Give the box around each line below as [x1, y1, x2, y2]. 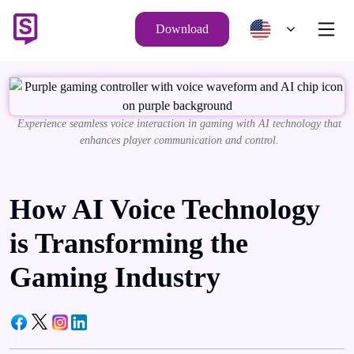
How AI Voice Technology [9, 194, 320, 225]
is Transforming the [9, 228, 248, 259]
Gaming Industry [9, 262, 220, 293]
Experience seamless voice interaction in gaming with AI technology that [17, 118, 341, 130]
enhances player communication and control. [79, 134, 279, 146]
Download [156, 22, 209, 36]
